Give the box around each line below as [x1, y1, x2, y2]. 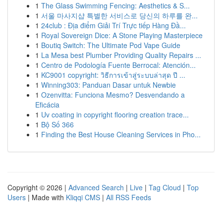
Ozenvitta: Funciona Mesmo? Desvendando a [41, 90, 185, 100]
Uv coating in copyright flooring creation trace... [41, 110, 189, 119]
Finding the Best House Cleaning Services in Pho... [41, 129, 201, 139]
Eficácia [35, 100, 59, 110]
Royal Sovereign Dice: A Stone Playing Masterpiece [41, 30, 203, 40]
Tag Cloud [149, 182, 181, 192]
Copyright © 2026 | [7, 182, 68, 192]
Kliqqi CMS [66, 192, 100, 202]
